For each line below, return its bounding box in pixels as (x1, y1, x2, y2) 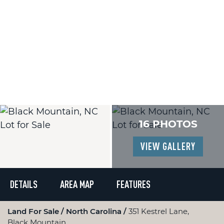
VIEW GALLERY (140, 140, 195, 152)
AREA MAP (60, 178, 94, 190)
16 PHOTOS (138, 118, 197, 130)
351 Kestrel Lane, (128, 206, 189, 216)
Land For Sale (7, 206, 61, 216)
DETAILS (10, 178, 37, 190)
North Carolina (66, 206, 123, 216)
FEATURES (116, 178, 150, 190)
